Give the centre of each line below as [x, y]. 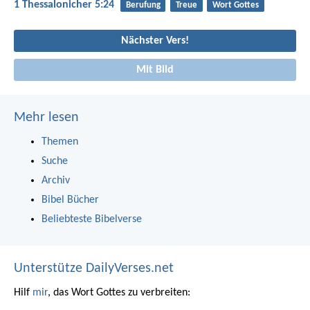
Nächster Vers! [155, 41]
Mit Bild [155, 70]
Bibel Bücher [70, 200]
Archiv [56, 180]
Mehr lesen [46, 117]
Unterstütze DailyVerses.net [94, 268]
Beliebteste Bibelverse [92, 219]
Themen [60, 142]
